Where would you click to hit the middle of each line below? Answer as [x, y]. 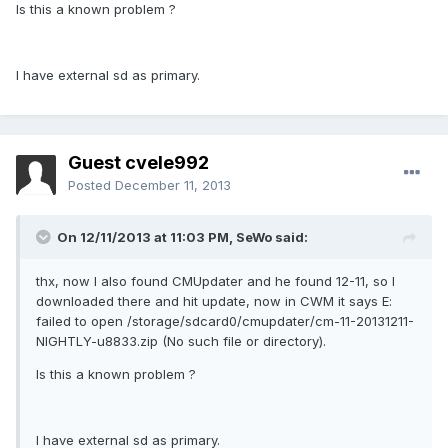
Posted [91, 185]
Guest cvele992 [138, 163]
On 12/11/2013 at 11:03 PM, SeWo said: [182, 237]
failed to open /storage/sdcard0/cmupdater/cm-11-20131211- [225, 321]
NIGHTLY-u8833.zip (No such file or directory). [181, 341]
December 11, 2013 [173, 185]
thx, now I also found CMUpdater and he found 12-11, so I [215, 281]
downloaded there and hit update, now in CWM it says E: [214, 301]
